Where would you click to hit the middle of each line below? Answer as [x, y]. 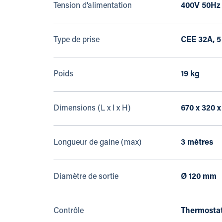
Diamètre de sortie [86, 177]
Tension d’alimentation [92, 6]
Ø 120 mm [198, 177]
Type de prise [76, 40]
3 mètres [197, 143]
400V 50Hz [200, 6]
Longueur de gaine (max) [97, 143]
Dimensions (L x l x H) [92, 109]
